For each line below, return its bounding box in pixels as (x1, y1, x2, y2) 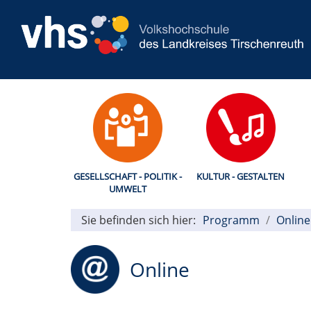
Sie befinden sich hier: (81, 212, 196, 228)
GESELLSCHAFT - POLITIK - (73, 169, 182, 183)
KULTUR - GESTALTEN (196, 169, 285, 183)
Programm (203, 212, 260, 228)
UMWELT (108, 182, 146, 195)
